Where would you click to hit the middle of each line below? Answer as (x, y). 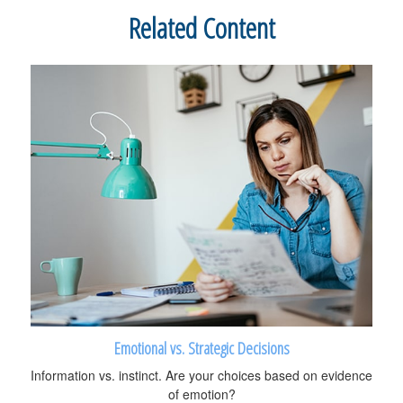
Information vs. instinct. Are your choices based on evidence (201, 376)
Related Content (201, 27)
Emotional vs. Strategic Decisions (201, 348)
